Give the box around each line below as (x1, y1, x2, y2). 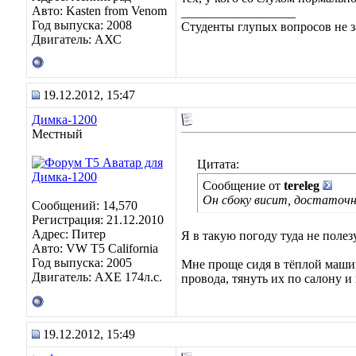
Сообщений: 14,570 (32, 199, 137, 212)
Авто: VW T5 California (32, 242, 158, 255)
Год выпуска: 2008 (32, 18, 132, 32)
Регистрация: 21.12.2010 (32, 213, 164, 226)
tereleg (284, 179, 319, 192)
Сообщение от (203, 179, 284, 192)
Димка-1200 (32, 113, 97, 126)
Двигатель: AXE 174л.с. (32, 270, 162, 284)
